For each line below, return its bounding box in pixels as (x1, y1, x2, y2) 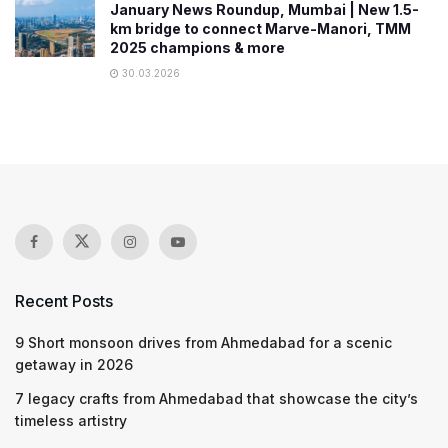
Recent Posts (15, 291, 113, 311)
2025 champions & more (110, 39, 285, 56)
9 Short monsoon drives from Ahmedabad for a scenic (15, 334, 392, 351)
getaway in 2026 (15, 356, 133, 373)
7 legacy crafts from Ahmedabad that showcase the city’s (15, 390, 418, 407)
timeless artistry (15, 412, 127, 429)
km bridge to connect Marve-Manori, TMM (110, 20, 411, 37)
